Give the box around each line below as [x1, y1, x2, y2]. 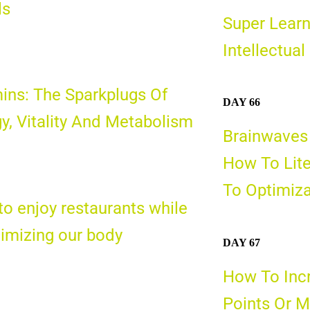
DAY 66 [222, 96, 260, 109]
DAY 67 [222, 236, 260, 248]
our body [57, 225, 122, 245]
